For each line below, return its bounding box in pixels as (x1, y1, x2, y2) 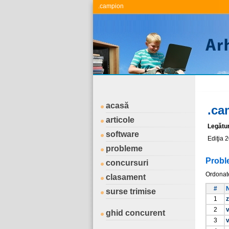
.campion (98, 3, 124, 10)
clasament (106, 173, 146, 181)
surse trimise (106, 187, 156, 196)
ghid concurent (106, 209, 165, 217)
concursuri (106, 158, 148, 167)
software (106, 130, 139, 139)
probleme (106, 144, 143, 153)
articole (106, 116, 134, 124)
